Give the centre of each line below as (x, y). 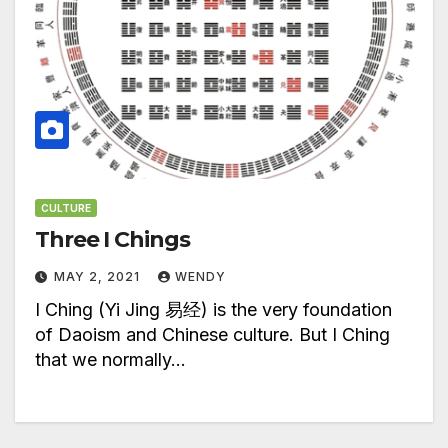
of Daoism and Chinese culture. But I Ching (212, 335)
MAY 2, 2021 (99, 277)
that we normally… (110, 360)
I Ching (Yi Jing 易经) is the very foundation (213, 310)
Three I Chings (112, 240)
